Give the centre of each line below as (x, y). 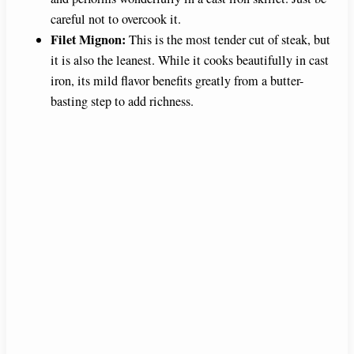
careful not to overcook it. (116, 19)
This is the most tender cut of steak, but (228, 39)
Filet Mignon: (88, 39)
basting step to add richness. (122, 101)
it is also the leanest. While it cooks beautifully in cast (190, 60)
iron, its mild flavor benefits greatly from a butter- (177, 80)
